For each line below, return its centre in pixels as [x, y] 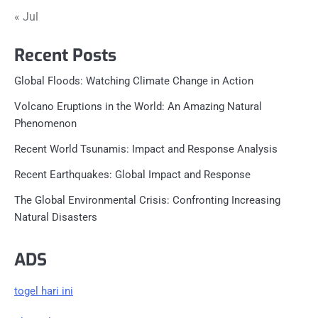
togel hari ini [44, 291]
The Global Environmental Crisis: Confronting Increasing [147, 201]
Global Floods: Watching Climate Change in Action [134, 81]
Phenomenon [45, 124]
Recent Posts [65, 56]
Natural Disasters [56, 218]
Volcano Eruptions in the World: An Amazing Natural [138, 107]
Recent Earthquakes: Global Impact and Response [132, 175]
